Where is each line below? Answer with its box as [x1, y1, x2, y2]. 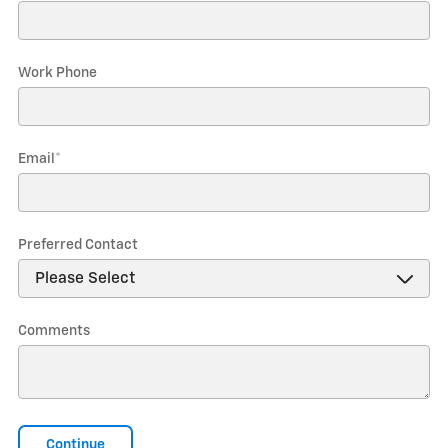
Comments [18, 324, 90, 338]
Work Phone [18, 66, 97, 80]
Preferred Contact [18, 238, 138, 252]
